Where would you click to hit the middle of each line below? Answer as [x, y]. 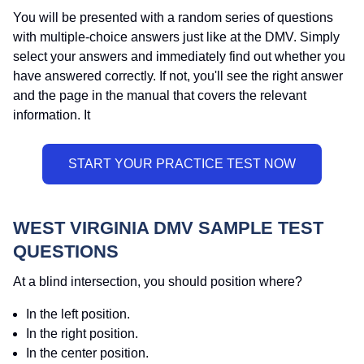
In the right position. [82, 334]
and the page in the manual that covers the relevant [160, 96]
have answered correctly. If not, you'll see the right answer [178, 76]
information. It [52, 115]
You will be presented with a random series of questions [173, 18]
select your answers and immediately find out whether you [179, 57]
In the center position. [87, 353]
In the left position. [78, 314]
